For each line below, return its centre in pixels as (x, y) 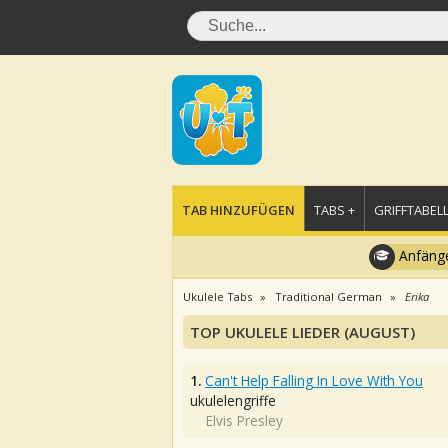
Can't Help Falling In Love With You (314, 380)
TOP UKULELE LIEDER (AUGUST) (302, 332)
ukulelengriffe (233, 400)
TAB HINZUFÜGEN (238, 210)
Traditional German (328, 296)
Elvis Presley (244, 420)
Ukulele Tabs (217, 296)
